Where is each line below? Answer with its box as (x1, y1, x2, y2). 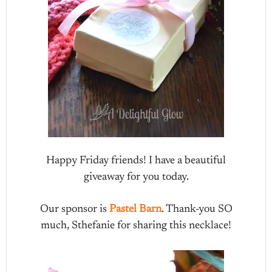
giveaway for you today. (83, 172, 189, 183)
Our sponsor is (39, 204, 109, 215)
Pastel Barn (109, 204, 161, 215)
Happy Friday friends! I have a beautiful (46, 155, 226, 166)
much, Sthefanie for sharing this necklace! (41, 220, 231, 231)
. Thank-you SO (161, 204, 233, 215)
